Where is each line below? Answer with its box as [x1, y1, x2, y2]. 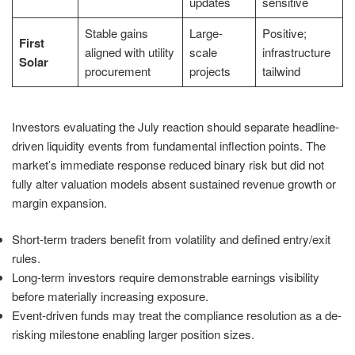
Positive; [261, 25, 307, 42]
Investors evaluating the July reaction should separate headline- [12, 117, 339, 135]
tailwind [261, 63, 300, 80]
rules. [12, 250, 40, 267]
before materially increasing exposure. [12, 288, 208, 305]
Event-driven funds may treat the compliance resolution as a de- [12, 307, 342, 324]
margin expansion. [12, 193, 107, 211]
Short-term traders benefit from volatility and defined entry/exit [12, 231, 330, 248]
